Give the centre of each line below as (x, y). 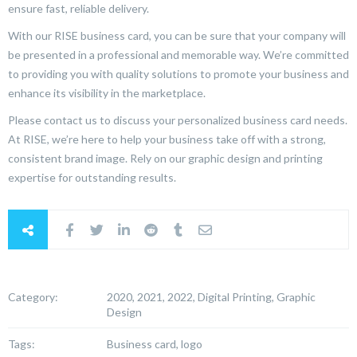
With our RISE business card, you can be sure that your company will (177, 35)
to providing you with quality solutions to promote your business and (178, 73)
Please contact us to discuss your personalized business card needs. (178, 120)
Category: (33, 296)
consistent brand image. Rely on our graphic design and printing (165, 158)
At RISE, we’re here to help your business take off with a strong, (167, 139)
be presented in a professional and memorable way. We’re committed (178, 54)
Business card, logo (155, 343)
